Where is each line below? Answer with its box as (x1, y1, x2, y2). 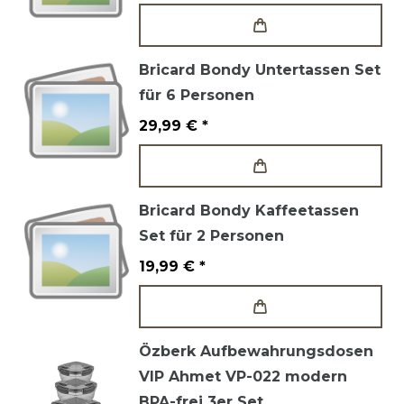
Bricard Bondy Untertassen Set (139, 61, 381, 79)
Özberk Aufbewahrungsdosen (139, 343, 373, 361)
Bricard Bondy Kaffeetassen (139, 202, 359, 220)
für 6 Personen (139, 87, 254, 105)
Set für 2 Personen (139, 227, 284, 245)
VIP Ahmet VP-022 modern (139, 368, 347, 386)
